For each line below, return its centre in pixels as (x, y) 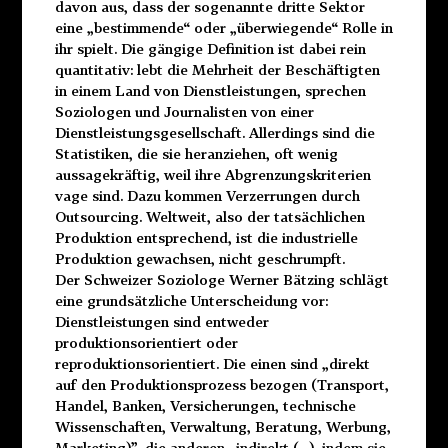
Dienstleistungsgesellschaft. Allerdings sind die (214, 132)
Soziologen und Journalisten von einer (184, 111)
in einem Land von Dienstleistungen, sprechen (210, 90)
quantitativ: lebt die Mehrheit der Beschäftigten (217, 69)
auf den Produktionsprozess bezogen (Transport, (221, 384)
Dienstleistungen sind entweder (161, 321)
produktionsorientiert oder (146, 342)
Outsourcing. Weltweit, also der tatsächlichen (209, 216)
